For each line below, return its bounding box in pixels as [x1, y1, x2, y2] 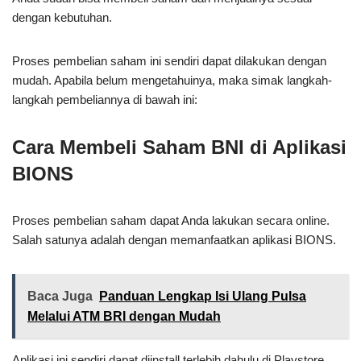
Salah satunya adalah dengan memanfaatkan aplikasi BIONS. [12, 233, 336, 247]
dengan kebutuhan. [12, 10, 112, 24]
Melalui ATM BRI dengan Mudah [27, 309, 221, 323]
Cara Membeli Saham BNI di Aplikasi [12, 136, 346, 158]
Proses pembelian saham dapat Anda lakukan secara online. [12, 214, 330, 227]
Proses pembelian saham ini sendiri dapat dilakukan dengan [12, 54, 326, 68]
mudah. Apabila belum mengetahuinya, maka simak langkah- [12, 73, 332, 87]
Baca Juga [27, 289, 93, 303]
